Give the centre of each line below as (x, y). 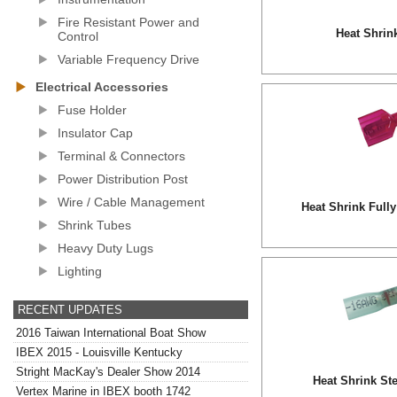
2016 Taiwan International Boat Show (111, 333)
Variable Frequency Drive (128, 59)
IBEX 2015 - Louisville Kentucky (99, 352)
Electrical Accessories (102, 87)
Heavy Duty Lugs (105, 248)
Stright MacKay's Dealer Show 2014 (108, 372)
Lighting (80, 271)
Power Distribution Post (123, 179)
